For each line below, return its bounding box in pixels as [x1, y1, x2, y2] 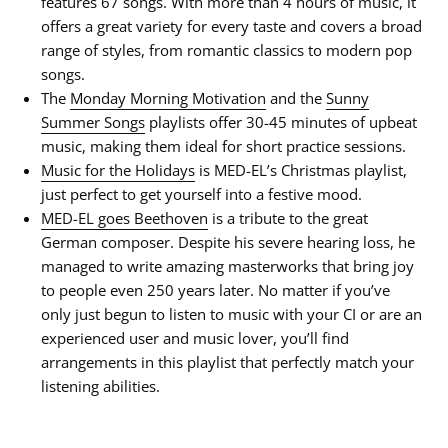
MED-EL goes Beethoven [41, 208, 208, 228]
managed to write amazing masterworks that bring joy [41, 256, 414, 276]
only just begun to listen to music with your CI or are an [41, 304, 422, 324]
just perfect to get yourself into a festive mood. [41, 184, 362, 204]
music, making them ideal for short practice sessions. [41, 136, 406, 156]
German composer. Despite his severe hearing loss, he [41, 232, 415, 252]
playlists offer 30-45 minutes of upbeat [145, 112, 417, 132]
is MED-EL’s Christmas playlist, [195, 160, 407, 180]
